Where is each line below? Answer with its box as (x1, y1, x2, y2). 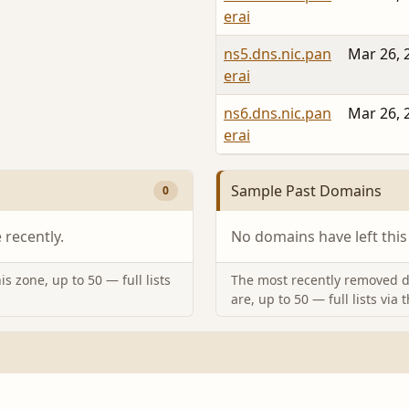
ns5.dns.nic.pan (224, 43, 331, 64)
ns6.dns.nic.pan (224, 102, 331, 123)
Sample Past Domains (231, 180, 382, 201)
